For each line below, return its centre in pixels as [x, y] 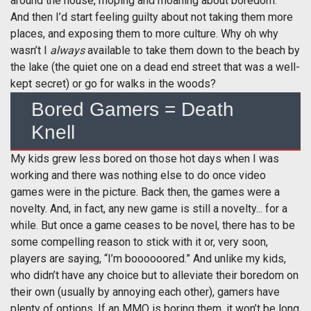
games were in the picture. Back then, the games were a [145, 192]
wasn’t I [30, 50]
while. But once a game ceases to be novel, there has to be [153, 225]
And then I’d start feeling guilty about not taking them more [152, 17]
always [67, 50]
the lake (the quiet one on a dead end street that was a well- [155, 67]
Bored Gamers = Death [133, 109]
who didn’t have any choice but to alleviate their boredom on [154, 275]
